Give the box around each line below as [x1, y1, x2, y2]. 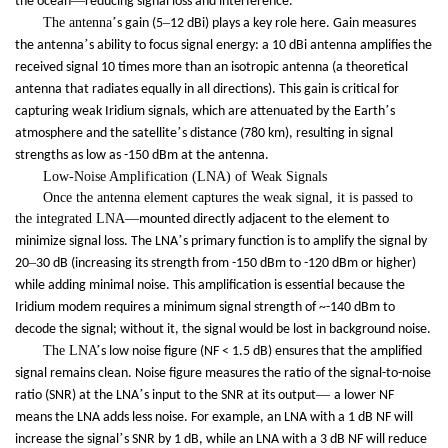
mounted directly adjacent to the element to [139, 212, 389, 228]
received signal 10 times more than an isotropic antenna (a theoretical [15, 60, 408, 76]
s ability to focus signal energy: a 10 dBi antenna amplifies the [89, 38, 432, 54]
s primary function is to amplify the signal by [183, 234, 427, 250]
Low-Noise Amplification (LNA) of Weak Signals [43, 169, 327, 185]
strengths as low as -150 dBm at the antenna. [15, 148, 269, 164]
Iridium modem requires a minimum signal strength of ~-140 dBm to [15, 300, 395, 316]
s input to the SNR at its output [144, 388, 316, 404]
